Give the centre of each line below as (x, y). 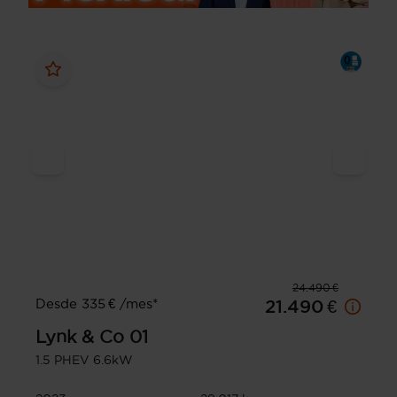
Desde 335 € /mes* (97, 304)
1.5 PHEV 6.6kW (84, 360)
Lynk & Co (80, 337)
